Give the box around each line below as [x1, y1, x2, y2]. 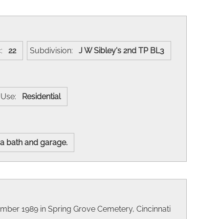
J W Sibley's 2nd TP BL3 [79, 45, 168, 55]
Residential [22, 91, 65, 101]
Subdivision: [30, 45, 79, 55]
